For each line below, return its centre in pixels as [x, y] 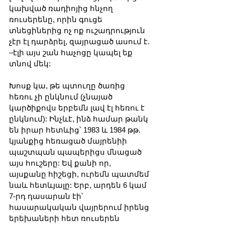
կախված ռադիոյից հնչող [62, 9]
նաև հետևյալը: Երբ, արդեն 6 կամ [79, 185]
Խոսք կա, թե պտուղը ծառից [68, 86]
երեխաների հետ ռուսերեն [65, 218]
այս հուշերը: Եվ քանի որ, [61, 163]
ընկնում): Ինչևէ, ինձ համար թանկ [80, 119]
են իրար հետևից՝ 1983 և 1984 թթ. [76, 130]
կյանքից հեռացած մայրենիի [69, 141]
